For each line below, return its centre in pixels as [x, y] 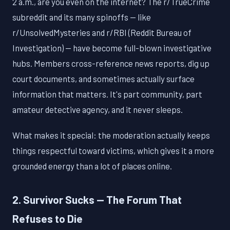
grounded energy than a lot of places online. [92, 166]
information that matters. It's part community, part [107, 94]
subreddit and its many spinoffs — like [82, 17]
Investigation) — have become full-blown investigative [112, 47]
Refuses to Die [47, 218]
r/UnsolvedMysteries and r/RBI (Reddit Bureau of [102, 32]
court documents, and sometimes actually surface [103, 78]
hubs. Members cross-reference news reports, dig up [111, 63]
